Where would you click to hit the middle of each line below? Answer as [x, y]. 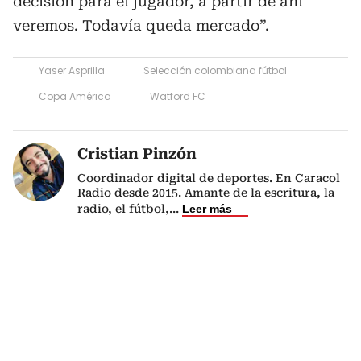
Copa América [75, 96]
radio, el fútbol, [123, 209]
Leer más [207, 209]
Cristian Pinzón [137, 154]
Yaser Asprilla [72, 71]
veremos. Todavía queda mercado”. [141, 25]
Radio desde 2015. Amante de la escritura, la [206, 193]
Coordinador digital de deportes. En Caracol [209, 178]
